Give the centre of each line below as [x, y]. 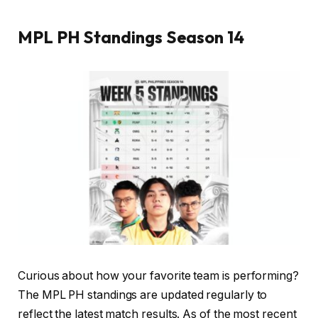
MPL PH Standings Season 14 [131, 37]
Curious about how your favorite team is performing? [158, 275]
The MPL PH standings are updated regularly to [143, 295]
